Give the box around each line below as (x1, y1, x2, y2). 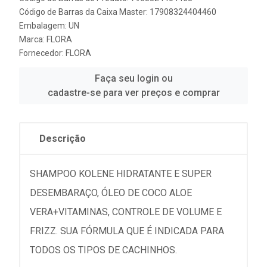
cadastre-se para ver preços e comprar (47, 87, 220, 98)
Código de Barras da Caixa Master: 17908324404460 (19, 7, 216, 17)
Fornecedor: (19, 48, 66, 58)
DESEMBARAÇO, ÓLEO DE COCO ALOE (30, 187, 192, 198)
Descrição (39, 133, 86, 144)
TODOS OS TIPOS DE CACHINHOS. (30, 244, 177, 256)
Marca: (19, 35, 46, 44)
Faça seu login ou (94, 73, 173, 84)
